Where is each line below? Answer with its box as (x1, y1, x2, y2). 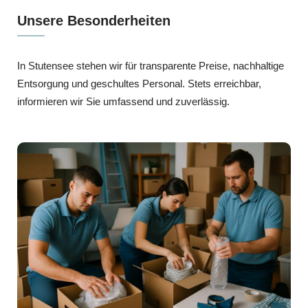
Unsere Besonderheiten (17, 12, 170, 28)
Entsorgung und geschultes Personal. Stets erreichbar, (17, 77, 261, 89)
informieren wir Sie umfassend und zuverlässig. (17, 95, 230, 107)
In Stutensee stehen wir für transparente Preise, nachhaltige (17, 59, 284, 71)
